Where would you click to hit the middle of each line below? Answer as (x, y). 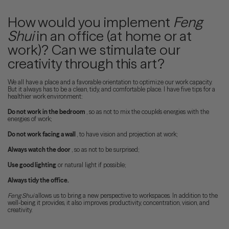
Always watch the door (39, 149)
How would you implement (90, 22)
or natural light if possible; (91, 165)
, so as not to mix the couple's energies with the (147, 111)
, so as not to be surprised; (105, 149)
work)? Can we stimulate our (94, 50)
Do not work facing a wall (42, 134)
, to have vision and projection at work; (127, 134)
